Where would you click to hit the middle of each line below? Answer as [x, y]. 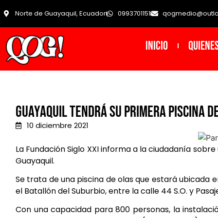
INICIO [156, 46]
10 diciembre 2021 [57, 126]
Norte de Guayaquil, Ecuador [60, 14]
